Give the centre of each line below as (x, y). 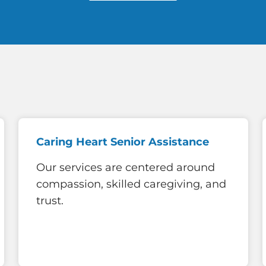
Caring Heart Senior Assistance (123, 142)
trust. (50, 201)
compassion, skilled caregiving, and (131, 184)
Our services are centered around (126, 168)
